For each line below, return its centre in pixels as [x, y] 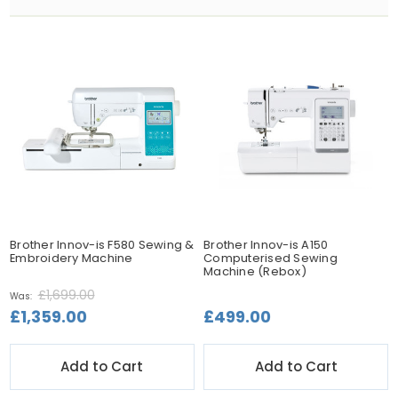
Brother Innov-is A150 [266, 245]
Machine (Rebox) [255, 272]
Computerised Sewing [271, 259]
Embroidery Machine [71, 259]
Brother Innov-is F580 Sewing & [102, 245]
